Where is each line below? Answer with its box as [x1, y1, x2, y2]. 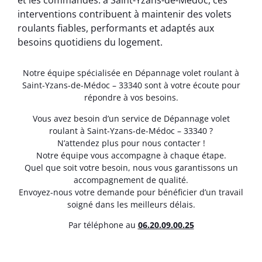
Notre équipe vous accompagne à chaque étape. [36, 149, 226, 161]
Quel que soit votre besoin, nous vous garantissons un [24, 161, 238, 173]
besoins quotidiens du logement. [18, 36, 163, 49]
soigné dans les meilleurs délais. [67, 198, 195, 210]
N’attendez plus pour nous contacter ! [57, 137, 205, 149]
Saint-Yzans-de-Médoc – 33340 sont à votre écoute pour [22, 80, 240, 91]
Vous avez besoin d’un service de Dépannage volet [32, 112, 230, 124]
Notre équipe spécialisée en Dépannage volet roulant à [23, 67, 239, 79]
